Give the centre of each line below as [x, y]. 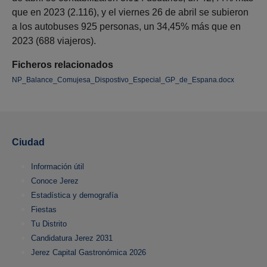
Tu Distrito [49, 224]
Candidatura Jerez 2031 [72, 238]
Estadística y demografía [74, 195]
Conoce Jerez [55, 181]
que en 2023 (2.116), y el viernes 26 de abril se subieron [130, 13]
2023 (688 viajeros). [54, 41]
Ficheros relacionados [63, 65]
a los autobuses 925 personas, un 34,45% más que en [126, 27]
